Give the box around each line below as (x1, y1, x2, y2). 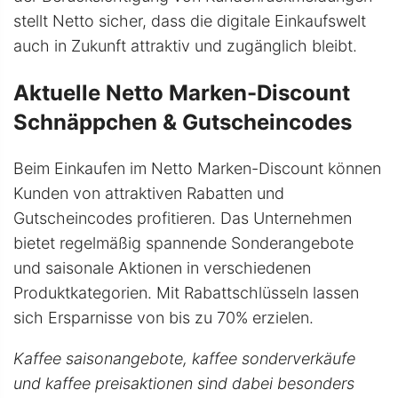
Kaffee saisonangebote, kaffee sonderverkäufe (13, 349, 355, 369)
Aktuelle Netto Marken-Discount (13, 80, 350, 107)
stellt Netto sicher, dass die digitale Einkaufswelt (13, 12, 366, 31)
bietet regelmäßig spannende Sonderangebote (13, 234, 354, 253)
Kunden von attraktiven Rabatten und (13, 184, 284, 203)
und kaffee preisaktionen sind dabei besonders (13, 374, 354, 394)
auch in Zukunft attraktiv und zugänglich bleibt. (13, 36, 357, 56)
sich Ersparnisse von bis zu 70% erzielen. (13, 308, 314, 328)
